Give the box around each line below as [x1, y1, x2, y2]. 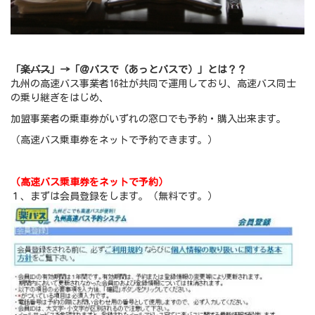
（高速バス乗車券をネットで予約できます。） [11, 135, 217, 146]
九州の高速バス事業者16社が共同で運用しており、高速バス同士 [11, 79, 296, 89]
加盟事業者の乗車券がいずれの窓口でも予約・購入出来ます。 [11, 114, 286, 124]
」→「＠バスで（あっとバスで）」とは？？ [50, 65, 247, 75]
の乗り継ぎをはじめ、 [11, 93, 109, 103]
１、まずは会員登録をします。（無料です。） [11, 191, 217, 202]
